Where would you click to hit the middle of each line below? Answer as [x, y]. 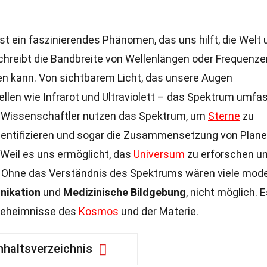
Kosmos [99, 211]
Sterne [224, 116]
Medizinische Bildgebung [125, 192]
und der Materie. [159, 211]
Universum [159, 154]
